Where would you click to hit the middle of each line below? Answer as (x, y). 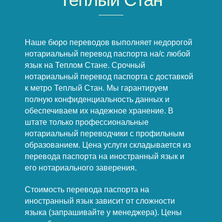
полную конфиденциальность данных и (97, 100)
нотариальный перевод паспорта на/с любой (107, 54)
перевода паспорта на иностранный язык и (104, 157)
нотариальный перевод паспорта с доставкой (109, 77)
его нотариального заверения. (81, 168)
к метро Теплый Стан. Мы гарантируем (96, 88)
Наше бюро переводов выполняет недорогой (108, 43)
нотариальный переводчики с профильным (104, 134)
